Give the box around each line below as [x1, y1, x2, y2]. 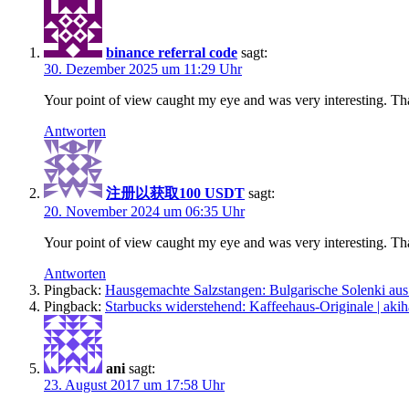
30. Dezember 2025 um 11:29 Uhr [44, 60, 242, 77]
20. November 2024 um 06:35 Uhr [44, 203, 245, 219]
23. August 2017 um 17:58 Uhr [44, 376, 225, 393]
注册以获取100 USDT [106, 184, 245, 201]
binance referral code [106, 44, 237, 60]
